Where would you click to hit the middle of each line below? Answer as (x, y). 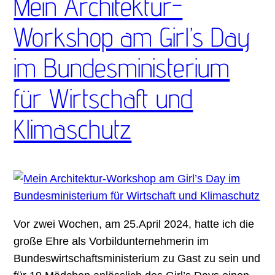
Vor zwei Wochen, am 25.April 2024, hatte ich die (134, 224)
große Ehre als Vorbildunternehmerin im (111, 241)
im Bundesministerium (122, 67)
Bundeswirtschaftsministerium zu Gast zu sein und (137, 258)
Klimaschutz (73, 129)
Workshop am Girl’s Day (132, 37)
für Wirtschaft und (103, 98)
